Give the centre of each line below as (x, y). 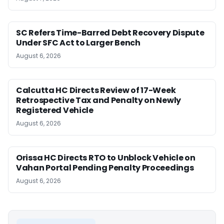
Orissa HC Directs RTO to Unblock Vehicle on (106, 157)
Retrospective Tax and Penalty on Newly (99, 100)
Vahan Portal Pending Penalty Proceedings (105, 167)
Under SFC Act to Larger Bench (78, 42)
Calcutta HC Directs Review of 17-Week (96, 90)
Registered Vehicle (55, 110)
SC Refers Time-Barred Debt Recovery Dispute (110, 32)
